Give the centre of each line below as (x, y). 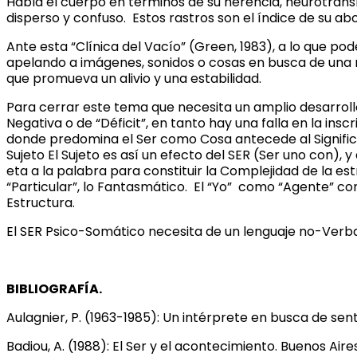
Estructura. (41, 202)
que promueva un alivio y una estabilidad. (134, 78)
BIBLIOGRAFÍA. (54, 288)
